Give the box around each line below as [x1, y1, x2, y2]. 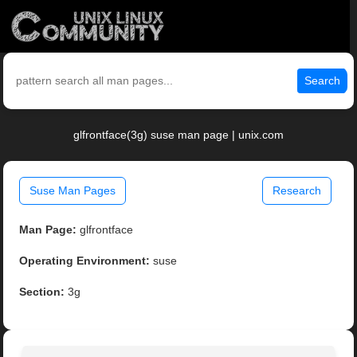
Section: [19, 285, 65, 299]
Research [272, 184, 321, 198]
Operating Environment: [19, 254, 151, 268]
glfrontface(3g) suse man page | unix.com [73, 128, 284, 142]
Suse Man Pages [29, 184, 116, 198]
